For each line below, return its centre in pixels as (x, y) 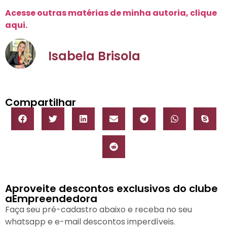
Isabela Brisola (94, 56)
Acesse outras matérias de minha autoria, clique (111, 13)
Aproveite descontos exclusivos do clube (111, 189)
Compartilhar (41, 103)
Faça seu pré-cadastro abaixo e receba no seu (99, 210)
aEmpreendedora (51, 199)
